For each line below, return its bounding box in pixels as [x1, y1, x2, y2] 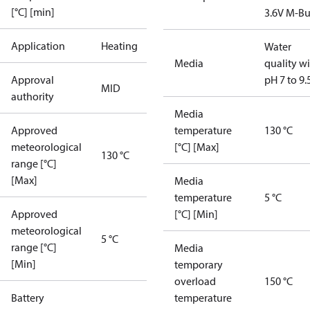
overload [174, 274, 216, 288]
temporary [174, 257, 223, 271]
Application [11, 39, 65, 53]
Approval [11, 73, 54, 86]
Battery [11, 291, 44, 304]
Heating [101, 39, 138, 53]
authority [11, 89, 54, 103]
